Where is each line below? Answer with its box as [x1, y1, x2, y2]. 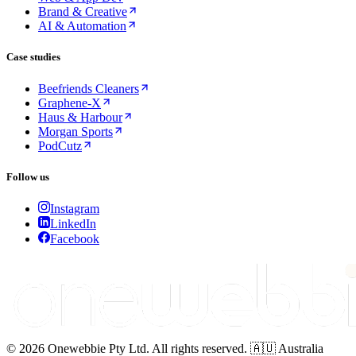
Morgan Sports [38, 124, 113, 138]
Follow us [6, 170, 49, 183]
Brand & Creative [38, 5, 127, 19]
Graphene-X [38, 95, 101, 110]
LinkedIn [50, 217, 96, 230]
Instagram [50, 202, 99, 215]
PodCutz [38, 138, 82, 153]
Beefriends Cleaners [38, 81, 139, 95]
